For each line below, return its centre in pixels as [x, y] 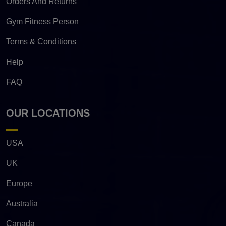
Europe [19, 183]
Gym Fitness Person [42, 21]
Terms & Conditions [41, 41]
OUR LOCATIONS [48, 113]
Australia [22, 203]
